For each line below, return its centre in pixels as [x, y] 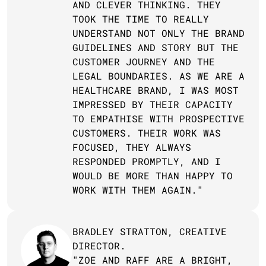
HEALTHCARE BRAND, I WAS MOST [156, 90]
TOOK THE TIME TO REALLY [141, 19]
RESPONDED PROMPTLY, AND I [147, 161]
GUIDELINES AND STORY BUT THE [156, 47]
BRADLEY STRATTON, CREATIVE [150, 231]
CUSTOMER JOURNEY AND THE [144, 61]
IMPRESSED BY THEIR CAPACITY [153, 104]
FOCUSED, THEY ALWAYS [132, 147]
